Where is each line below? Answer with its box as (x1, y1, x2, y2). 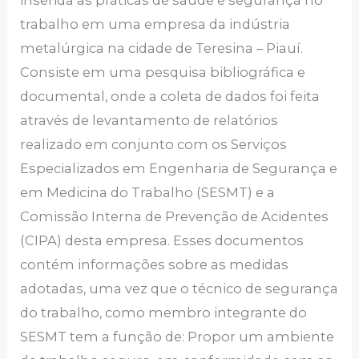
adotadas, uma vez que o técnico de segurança (20, 280, 339, 297)
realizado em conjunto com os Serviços (20, 136, 288, 153)
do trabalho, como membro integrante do (20, 305, 308, 321)
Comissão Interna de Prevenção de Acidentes (20, 208, 329, 225)
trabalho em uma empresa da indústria (20, 16, 291, 33)
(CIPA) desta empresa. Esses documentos (20, 232, 305, 249)
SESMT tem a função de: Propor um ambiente (20, 329, 335, 345)
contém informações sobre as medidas (20, 256, 289, 273)
